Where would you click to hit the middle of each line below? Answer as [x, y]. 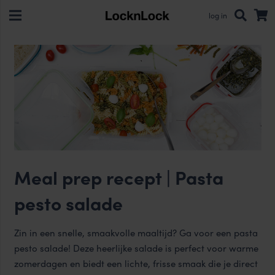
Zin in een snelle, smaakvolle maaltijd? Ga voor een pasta [136, 232]
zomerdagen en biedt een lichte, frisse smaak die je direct [136, 263]
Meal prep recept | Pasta [118, 177]
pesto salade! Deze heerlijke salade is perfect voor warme [136, 248]
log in [218, 15]
